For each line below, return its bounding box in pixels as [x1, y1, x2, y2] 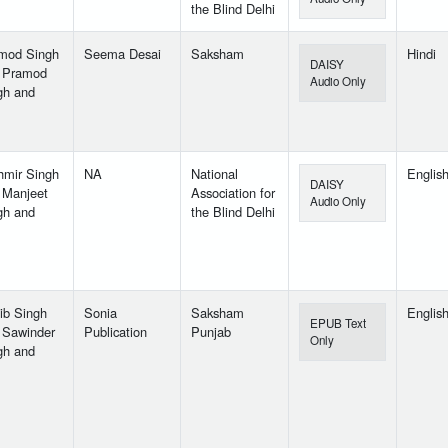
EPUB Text [310, 315, 366, 332]
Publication [84, 322, 147, 342]
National [191, 164, 238, 184]
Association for [191, 183, 275, 203]
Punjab [191, 322, 231, 342]
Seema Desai [84, 44, 161, 64]
